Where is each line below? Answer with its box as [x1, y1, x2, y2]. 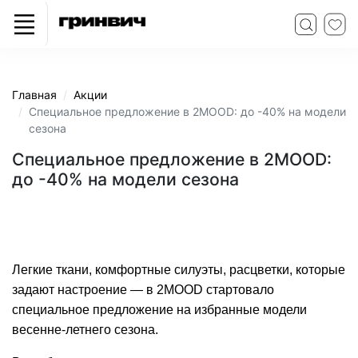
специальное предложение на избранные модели [12, 303, 307, 316]
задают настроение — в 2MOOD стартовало [12, 283, 274, 296]
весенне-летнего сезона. [12, 323, 158, 336]
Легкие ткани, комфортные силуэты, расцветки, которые [12, 263, 345, 276]
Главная [12, 88, 57, 101]
